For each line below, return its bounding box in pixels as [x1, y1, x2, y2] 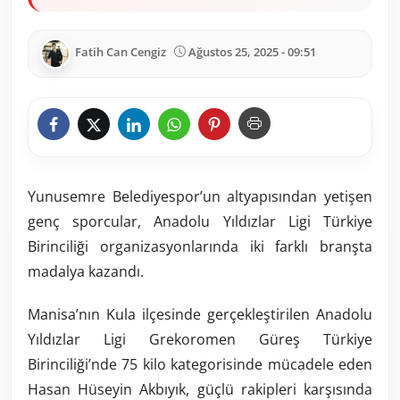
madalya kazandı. [28, 262, 144, 282]
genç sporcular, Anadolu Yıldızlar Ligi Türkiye [28, 212, 372, 232]
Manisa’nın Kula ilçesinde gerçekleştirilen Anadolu [28, 304, 372, 325]
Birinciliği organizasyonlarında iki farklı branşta [28, 237, 372, 257]
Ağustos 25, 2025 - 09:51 [188, 44, 316, 61]
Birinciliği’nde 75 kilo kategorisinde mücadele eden [28, 354, 372, 375]
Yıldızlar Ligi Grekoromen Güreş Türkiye [28, 329, 372, 350]
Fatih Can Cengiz [75, 44, 166, 61]
